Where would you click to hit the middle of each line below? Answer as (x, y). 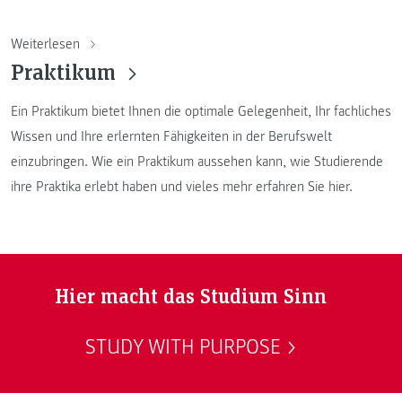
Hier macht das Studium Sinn (190, 295)
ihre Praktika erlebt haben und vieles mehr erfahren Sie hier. (182, 187)
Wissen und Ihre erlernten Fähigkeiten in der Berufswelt (171, 137)
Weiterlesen (47, 44)
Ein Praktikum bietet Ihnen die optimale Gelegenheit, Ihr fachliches (201, 112)
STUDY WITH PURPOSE (184, 347)
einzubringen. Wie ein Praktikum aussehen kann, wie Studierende (197, 162)
